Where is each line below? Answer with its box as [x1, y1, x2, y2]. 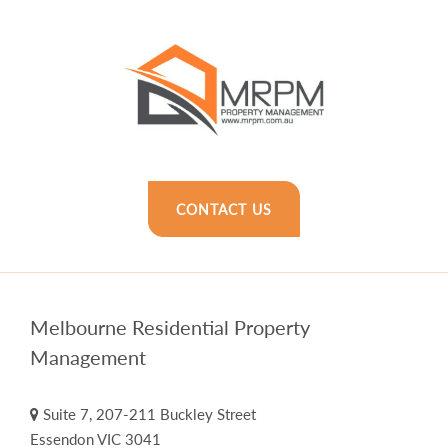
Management [30, 344, 146, 369]
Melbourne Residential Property [30, 314, 310, 339]
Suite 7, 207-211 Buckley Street [39, 404, 256, 423]
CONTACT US [176, 200, 272, 218]
